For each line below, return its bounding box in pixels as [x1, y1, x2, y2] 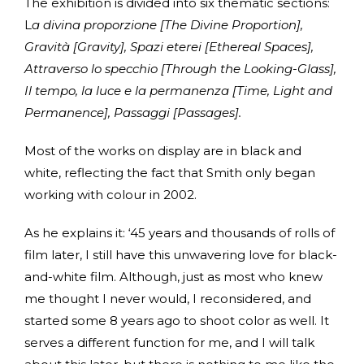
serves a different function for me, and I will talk [24, 334, 314, 350]
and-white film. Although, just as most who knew [24, 268, 323, 284]
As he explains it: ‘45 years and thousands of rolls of [24, 224, 335, 240]
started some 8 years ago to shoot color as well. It [24, 312, 329, 328]
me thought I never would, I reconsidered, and [24, 290, 311, 306]
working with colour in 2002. [24, 186, 197, 202]
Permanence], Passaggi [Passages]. [24, 104, 241, 120]
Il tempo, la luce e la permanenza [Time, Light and [24, 82, 332, 98]
